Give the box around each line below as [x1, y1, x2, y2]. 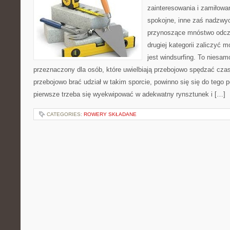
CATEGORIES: [47, 111, 84, 117]
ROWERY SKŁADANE [84, 111, 137, 117]
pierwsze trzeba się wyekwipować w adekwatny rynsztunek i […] [33, 90, 225, 98]
